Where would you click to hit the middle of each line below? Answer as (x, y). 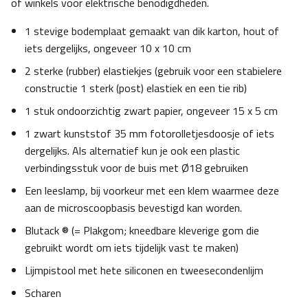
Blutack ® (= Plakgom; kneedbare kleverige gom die (142, 231)
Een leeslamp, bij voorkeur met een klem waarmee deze (152, 191)
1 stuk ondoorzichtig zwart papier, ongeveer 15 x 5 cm (151, 111)
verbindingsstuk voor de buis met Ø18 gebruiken (136, 168)
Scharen (43, 293)
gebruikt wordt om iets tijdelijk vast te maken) (132, 248)
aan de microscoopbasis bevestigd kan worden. (133, 208)
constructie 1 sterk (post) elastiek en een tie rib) (136, 88)
